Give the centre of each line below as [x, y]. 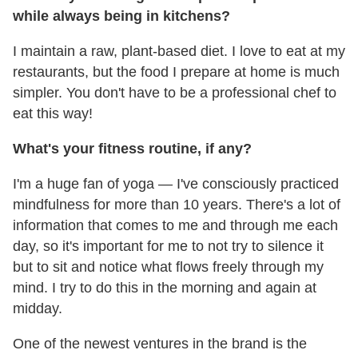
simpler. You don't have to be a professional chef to [175, 92]
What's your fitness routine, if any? [132, 148]
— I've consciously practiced [249, 183]
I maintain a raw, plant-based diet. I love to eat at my [179, 51]
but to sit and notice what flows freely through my [168, 267]
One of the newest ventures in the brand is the [160, 343]
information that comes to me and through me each [175, 225]
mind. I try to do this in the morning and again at [165, 287]
